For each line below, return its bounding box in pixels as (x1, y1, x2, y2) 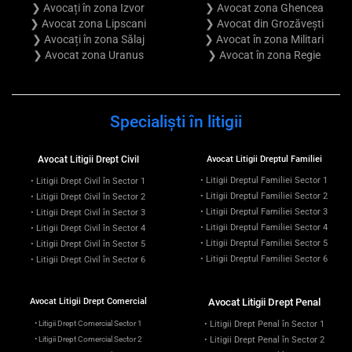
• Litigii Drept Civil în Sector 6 (31, 254, 145, 265)
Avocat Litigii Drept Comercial (29, 295, 147, 306)
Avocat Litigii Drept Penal (207, 295, 321, 308)
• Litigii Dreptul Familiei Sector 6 (200, 253, 328, 264)
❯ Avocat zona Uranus (32, 48, 144, 61)
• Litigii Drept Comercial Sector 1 (34, 317, 142, 328)
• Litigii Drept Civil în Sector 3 (31, 207, 145, 218)
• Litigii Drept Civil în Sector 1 (31, 175, 145, 186)
